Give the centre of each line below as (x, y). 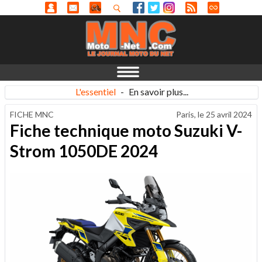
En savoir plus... (158, 92)
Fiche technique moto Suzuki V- (126, 130)
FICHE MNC (32, 114)
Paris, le (191, 114)
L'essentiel (95, 92)
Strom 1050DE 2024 (84, 151)
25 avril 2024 (229, 114)
